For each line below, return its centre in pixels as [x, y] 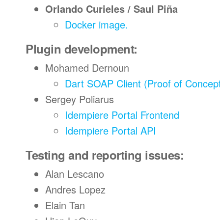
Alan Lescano [75, 174]
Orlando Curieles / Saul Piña [111, 9]
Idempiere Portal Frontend [122, 115]
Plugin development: [82, 49]
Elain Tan [65, 205]
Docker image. [96, 24]
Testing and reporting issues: [105, 155]
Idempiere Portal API [110, 130]
